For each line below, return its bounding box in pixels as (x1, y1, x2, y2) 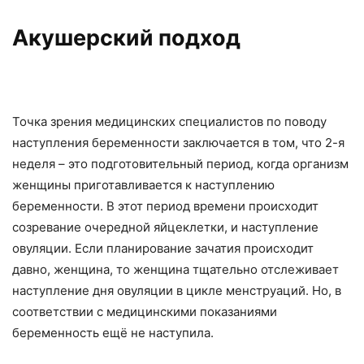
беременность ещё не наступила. (12, 325, 214, 340)
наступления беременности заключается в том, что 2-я (12, 135, 344, 150)
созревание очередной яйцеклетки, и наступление (12, 219, 318, 235)
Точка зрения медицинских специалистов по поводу (12, 114, 327, 129)
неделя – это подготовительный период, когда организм (12, 156, 349, 171)
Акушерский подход (12, 24, 240, 51)
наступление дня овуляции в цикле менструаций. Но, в (12, 283, 341, 298)
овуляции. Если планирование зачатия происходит (12, 240, 314, 256)
